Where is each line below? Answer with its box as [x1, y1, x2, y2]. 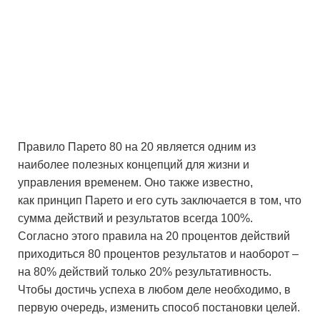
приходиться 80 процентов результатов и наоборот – [18, 248, 299, 260]
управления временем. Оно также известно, [18, 176, 253, 189]
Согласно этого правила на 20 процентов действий [18, 230, 290, 242]
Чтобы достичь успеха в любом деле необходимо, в [18, 284, 291, 296]
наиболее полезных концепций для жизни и [18, 159, 249, 171]
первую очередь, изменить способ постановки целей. [18, 301, 300, 314]
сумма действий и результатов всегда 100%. [18, 212, 253, 224]
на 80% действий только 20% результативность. [18, 266, 271, 278]
